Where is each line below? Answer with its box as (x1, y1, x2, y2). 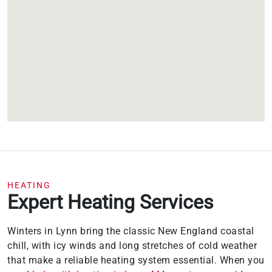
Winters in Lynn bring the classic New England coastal (7, 225, 254, 237)
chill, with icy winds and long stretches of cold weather (7, 239, 257, 251)
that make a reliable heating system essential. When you (7, 254, 265, 266)
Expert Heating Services (7, 190, 214, 214)
